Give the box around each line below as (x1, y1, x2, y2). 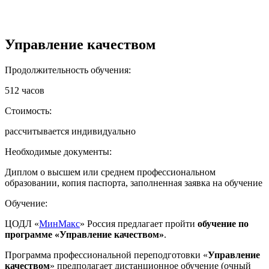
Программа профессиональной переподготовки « (5, 249, 208, 260)
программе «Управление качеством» (5, 229, 164, 240)
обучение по (198, 218, 249, 229)
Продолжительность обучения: (5, 64, 131, 75)
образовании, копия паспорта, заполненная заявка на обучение (5, 177, 262, 188)
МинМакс (39, 218, 80, 229)
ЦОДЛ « (5, 218, 39, 229)
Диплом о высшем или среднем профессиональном (5, 166, 216, 177)
